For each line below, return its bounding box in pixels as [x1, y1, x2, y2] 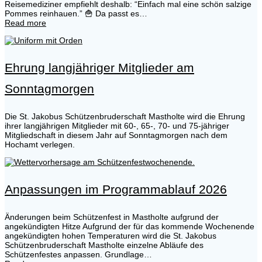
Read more [5, 18, 46, 28]
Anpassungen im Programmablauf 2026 [5, 182, 227, 196]
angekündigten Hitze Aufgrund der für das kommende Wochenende [5, 222, 254, 232]
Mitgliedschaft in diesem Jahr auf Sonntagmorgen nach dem [5, 130, 227, 140]
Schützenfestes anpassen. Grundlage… [5, 250, 152, 260]
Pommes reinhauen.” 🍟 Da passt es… [5, 9, 147, 19]
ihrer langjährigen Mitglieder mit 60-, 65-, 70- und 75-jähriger [5, 121, 229, 131]
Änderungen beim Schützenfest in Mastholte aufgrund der [5, 212, 219, 222]
